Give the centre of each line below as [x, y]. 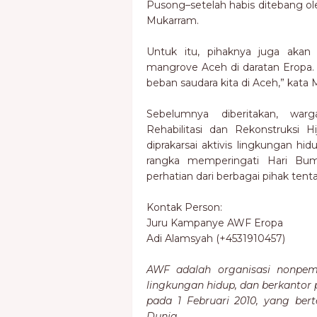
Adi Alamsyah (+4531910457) [216, 238]
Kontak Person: [184, 207]
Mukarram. [173, 21]
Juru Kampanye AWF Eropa [215, 223]
